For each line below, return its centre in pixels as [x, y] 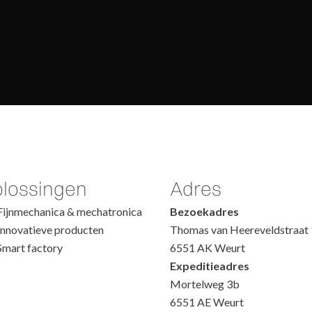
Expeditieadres [210, 265]
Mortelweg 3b [205, 283]
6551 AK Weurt [208, 247]
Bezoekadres [205, 211]
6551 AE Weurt [207, 302]
